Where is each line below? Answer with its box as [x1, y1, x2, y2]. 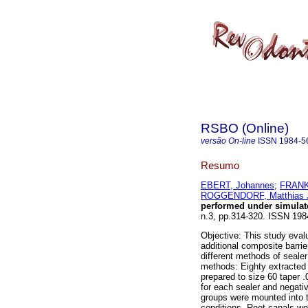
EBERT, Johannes [201, 180, 274, 191]
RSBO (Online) [201, 121, 289, 135]
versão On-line [201, 136, 256, 146]
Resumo [201, 159, 239, 171]
